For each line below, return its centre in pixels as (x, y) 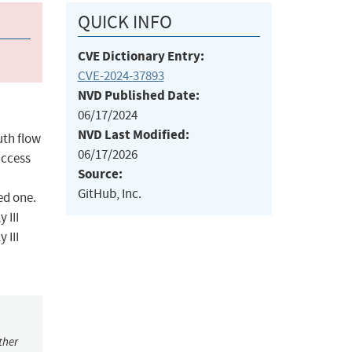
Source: (100, 174)
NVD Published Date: (138, 96)
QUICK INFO (125, 22)
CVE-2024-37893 (121, 76)
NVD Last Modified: (133, 135)
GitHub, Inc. (109, 194)
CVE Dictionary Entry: (141, 57)
